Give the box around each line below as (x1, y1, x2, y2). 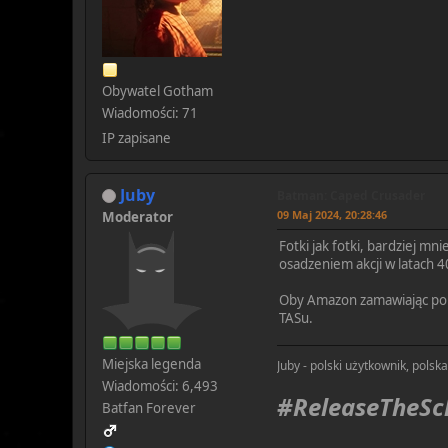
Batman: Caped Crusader (277, 186, 425, 204)
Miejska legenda (102, 354, 201, 373)
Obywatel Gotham (102, 81, 213, 100)
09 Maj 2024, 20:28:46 (277, 206, 387, 222)
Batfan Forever (102, 398, 196, 417)
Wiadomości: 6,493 (102, 376, 218, 395)
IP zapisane (102, 128, 171, 147)
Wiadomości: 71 (102, 103, 198, 122)
